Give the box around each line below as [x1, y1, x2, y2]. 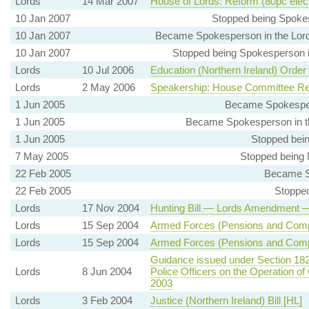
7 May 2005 [14, 150, 68, 163]
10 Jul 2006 [81, 64, 134, 77]
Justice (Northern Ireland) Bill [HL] [150, 295, 302, 307]
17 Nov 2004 [81, 202, 139, 215]
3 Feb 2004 [81, 295, 132, 307]
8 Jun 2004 [81, 266, 132, 278]
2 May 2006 [81, 81, 135, 94]
